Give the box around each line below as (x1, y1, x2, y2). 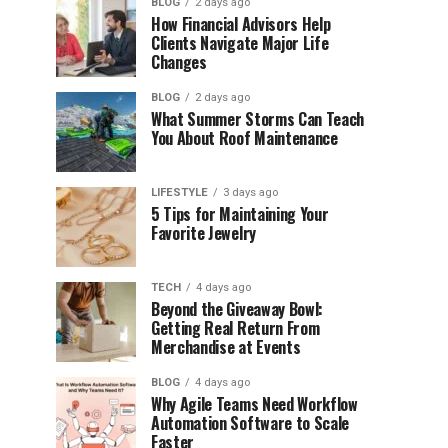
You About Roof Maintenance (151, 126, 338, 150)
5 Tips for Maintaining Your (151, 202, 329, 226)
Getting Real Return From (151, 316, 320, 340)
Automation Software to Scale (151, 411, 350, 435)
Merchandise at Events (151, 335, 301, 359)
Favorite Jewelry (151, 221, 256, 245)
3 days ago (223, 186, 278, 199)
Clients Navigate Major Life (151, 31, 329, 55)
